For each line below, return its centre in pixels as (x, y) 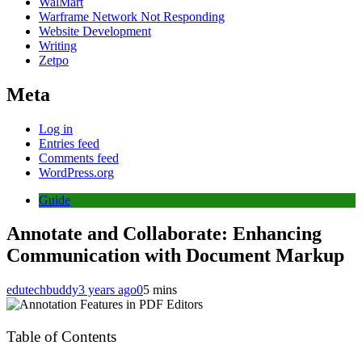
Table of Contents (61, 336)
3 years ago (107, 290)
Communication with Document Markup (175, 256)
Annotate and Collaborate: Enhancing (164, 234)
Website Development (95, 31)
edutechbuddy (42, 290)
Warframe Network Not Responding (132, 16)
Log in (56, 128)
